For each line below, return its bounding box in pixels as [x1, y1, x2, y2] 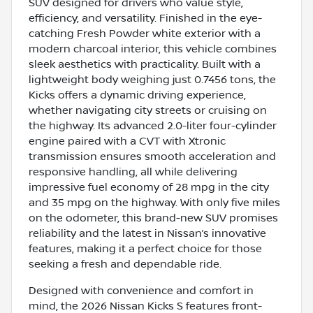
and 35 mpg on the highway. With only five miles [29, 196, 280, 209]
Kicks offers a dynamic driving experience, [29, 88, 246, 101]
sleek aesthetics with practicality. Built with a [29, 57, 261, 71]
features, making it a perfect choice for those [29, 242, 262, 255]
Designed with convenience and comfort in [29, 284, 254, 297]
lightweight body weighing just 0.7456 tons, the [29, 73, 276, 86]
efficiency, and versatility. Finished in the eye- [29, 11, 262, 24]
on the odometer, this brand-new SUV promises [29, 211, 278, 224]
